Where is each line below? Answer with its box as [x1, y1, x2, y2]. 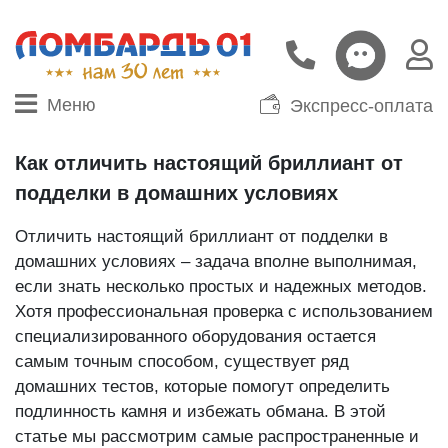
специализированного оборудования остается [15, 326, 376, 346]
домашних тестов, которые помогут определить [15, 376, 390, 396]
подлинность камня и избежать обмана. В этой [15, 401, 386, 421]
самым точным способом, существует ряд [15, 351, 349, 371]
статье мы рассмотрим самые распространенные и [15, 426, 419, 446]
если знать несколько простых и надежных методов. [15, 276, 427, 296]
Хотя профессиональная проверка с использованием [15, 301, 433, 321]
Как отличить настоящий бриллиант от [15, 151, 403, 174]
